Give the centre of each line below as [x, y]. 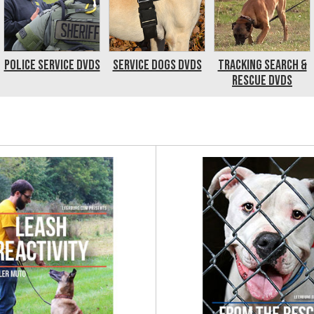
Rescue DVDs [262, 81]
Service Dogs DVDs [157, 65]
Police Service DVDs [52, 65]
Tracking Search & [262, 65]
